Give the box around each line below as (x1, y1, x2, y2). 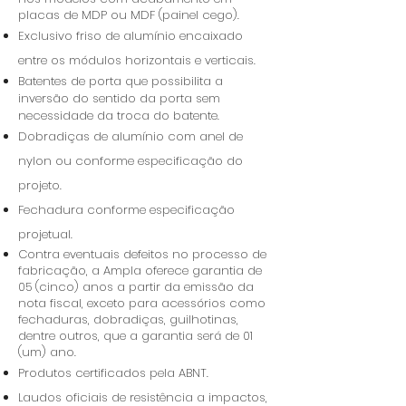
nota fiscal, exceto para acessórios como (18, 295, 266, 312)
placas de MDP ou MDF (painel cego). (18, 6, 239, 24)
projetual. (18, 226, 72, 243)
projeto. (18, 177, 62, 194)
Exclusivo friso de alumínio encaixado (18, 27, 243, 44)
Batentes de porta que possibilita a (18, 72, 223, 90)
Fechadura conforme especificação (18, 201, 235, 218)
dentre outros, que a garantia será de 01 (18, 327, 253, 344)
